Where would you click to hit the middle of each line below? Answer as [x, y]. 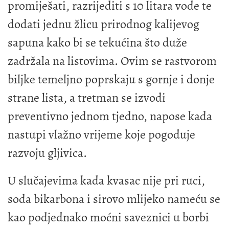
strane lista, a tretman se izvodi [87, 98]
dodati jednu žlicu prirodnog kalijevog [104, 24]
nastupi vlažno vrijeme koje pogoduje [101, 135]
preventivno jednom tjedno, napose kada [110, 116]
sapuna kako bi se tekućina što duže [97, 43]
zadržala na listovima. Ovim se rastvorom [112, 61]
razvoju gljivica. [47, 153]
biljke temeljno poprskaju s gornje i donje [111, 79]
